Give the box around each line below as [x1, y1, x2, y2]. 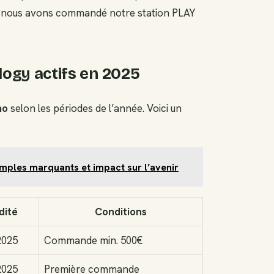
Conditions [95, 204, 147, 218]
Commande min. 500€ [44, 233, 143, 247]
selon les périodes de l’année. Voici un [8, 102, 182, 116]
